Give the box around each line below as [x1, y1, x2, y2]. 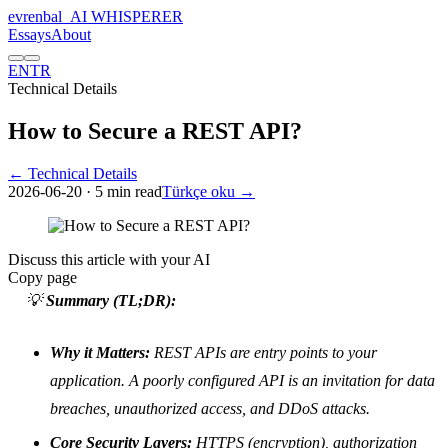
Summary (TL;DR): [46, 291, 176, 309]
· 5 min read [82, 182, 162, 200]
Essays [8, 26, 51, 43]
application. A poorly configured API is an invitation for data [50, 371, 435, 389]
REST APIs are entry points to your [150, 343, 377, 361]
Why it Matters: [50, 343, 150, 361]
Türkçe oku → [162, 182, 255, 200]
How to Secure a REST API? [8, 117, 302, 144]
